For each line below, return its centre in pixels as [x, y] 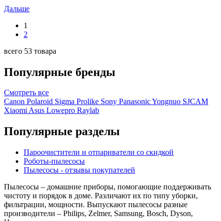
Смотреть [21, 93]
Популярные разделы [62, 131]
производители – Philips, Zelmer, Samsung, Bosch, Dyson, [98, 214]
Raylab [88, 110]
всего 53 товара [30, 51]
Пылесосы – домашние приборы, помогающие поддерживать [108, 187]
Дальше [17, 8]
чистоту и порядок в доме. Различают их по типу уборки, [101, 196]
